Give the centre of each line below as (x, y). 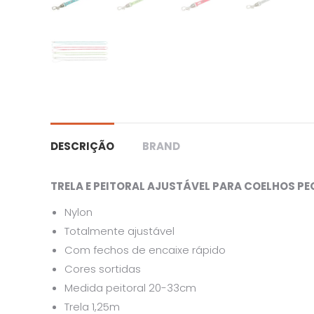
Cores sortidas (103, 269)
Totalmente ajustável (120, 231)
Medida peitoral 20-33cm (130, 288)
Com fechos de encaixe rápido (145, 250)
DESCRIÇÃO (82, 146)
